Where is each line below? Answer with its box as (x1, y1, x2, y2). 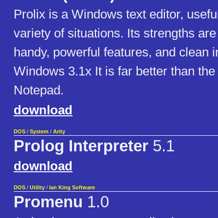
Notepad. (14, 83, 64, 98)
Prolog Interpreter (14, 137, 148, 155)
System (30, 128, 49, 135)
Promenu (14, 193, 83, 211)
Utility (30, 184, 45, 191)
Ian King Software (49, 184, 95, 191)
